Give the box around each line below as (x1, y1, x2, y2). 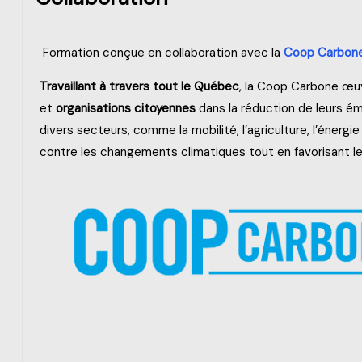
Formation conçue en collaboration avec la (43, 44, 284, 61)
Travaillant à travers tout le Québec (40, 78, 239, 95)
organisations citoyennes (56, 99, 199, 116)
